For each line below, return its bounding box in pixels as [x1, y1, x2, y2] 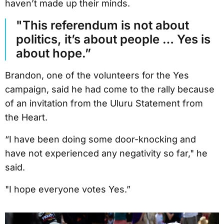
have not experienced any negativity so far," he [5, 147, 207, 158]
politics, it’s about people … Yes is [16, 31, 210, 46]
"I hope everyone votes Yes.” [5, 183, 133, 194]
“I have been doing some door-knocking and [5, 133, 196, 144]
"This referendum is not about [16, 17, 189, 32]
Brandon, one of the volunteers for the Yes [5, 69, 189, 80]
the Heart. [5, 111, 50, 122]
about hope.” [16, 45, 91, 60]
